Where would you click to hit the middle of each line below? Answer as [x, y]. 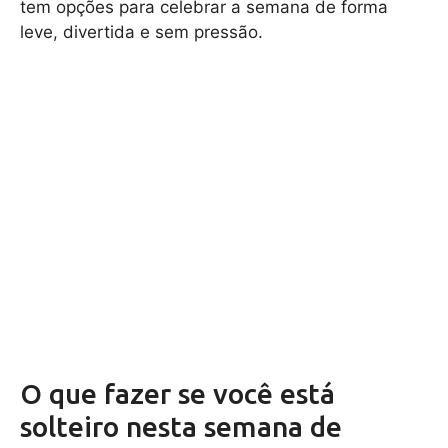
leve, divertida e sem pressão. [141, 31]
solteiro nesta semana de [181, 427]
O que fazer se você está [177, 394]
